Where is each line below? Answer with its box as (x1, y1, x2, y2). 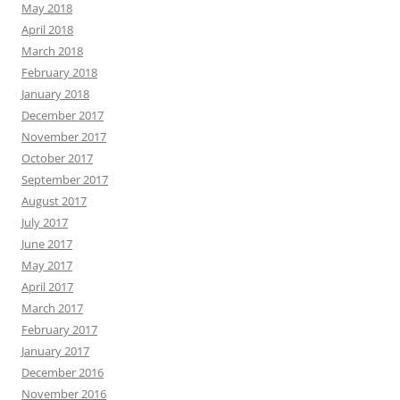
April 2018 (21, 21, 73, 37)
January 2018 (21, 86, 89, 102)
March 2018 (21, 43, 83, 59)
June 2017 (21, 236, 72, 252)
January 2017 (21, 343, 89, 359)
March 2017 (21, 300, 83, 316)
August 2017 (21, 193, 87, 209)
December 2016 (21, 364, 104, 380)
